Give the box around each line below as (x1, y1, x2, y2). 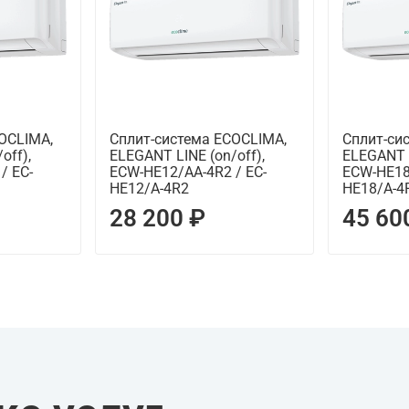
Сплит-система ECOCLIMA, (109, 131, 287, 149)
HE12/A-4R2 (109, 180, 189, 198)
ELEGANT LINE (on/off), (109, 147, 265, 165)
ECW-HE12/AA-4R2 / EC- (109, 163, 267, 182)
